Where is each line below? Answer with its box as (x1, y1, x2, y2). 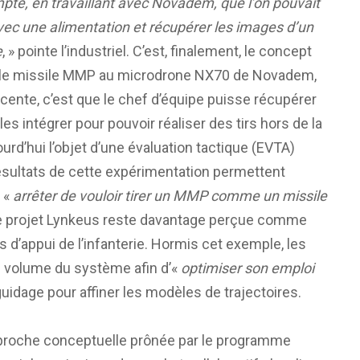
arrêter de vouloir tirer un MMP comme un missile (13, 186, 327, 204)
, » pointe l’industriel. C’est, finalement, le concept (2, 42, 312, 59)
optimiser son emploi (181, 259, 314, 276)
